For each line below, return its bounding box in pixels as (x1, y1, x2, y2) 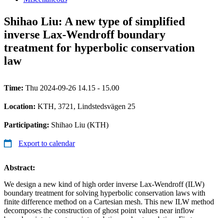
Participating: (4, 120, 51, 129)
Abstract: (4, 163, 35, 172)
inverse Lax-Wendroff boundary (4, 28, 165, 41)
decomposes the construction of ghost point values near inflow (4, 206, 195, 215)
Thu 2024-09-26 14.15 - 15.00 (25, 83, 119, 92)
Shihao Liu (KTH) (51, 120, 109, 129)
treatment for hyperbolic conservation (4, 41, 195, 54)
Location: (4, 102, 37, 110)
